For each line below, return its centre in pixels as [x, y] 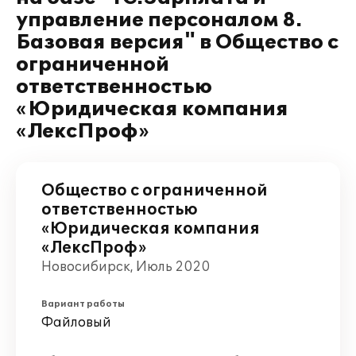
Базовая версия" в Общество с [177, 43]
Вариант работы [83, 304]
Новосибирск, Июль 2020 [126, 267]
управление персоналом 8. [159, 20]
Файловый [76, 323]
